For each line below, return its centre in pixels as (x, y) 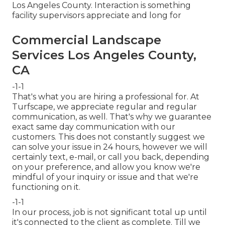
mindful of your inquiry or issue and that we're (105, 177)
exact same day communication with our (94, 127)
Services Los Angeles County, (104, 55)
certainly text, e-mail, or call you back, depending (111, 157)
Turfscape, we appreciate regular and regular (104, 107)
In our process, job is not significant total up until (109, 212)
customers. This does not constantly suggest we (108, 137)
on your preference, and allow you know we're (106, 167)
